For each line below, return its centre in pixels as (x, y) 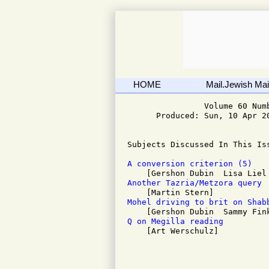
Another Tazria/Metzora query (197, 183)
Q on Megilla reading (178, 221)
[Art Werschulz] (173, 231)
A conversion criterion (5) (190, 164)
